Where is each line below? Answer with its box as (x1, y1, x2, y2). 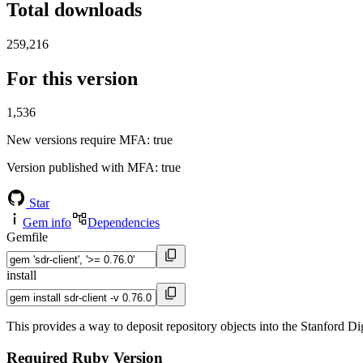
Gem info (23, 216, 71, 230)
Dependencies (88, 216, 160, 230)
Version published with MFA (6, 160, 155, 175)
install (6, 268, 36, 283)
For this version (6, 67, 138, 89)
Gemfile (6, 230, 48, 245)
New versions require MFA (6, 133, 147, 147)
